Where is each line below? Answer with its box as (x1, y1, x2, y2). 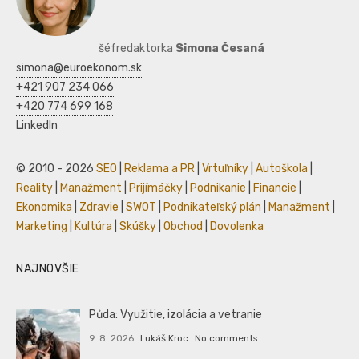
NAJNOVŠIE (16, 261, 79, 276)
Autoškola (256, 161, 308, 175)
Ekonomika (16, 200, 72, 214)
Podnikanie (190, 180, 246, 195)
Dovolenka (210, 219, 264, 233)
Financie (253, 180, 296, 195)
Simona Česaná (175, 41, 264, 55)
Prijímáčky (129, 180, 183, 195)
